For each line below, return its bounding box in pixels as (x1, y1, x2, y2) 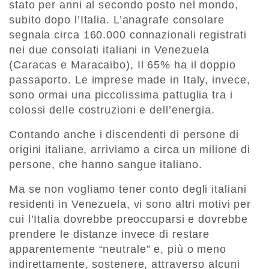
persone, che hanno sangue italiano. (9, 159, 202, 171)
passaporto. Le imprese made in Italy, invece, (9, 74, 250, 86)
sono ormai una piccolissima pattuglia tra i (9, 89, 233, 101)
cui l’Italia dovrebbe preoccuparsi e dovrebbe (9, 213, 248, 226)
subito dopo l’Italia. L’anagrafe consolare (9, 14, 225, 26)
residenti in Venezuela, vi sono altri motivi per (9, 198, 252, 211)
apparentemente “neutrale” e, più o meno (9, 243, 227, 256)
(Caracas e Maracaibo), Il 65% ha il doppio (9, 59, 236, 71)
